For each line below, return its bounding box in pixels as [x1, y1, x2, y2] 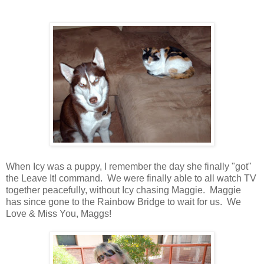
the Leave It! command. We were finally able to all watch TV [6, 173, 256, 183]
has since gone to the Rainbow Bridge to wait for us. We [6, 196, 241, 207]
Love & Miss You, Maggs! [6, 208, 111, 219]
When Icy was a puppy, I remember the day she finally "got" [6, 161, 252, 171]
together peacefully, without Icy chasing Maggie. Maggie [6, 184, 241, 195]
